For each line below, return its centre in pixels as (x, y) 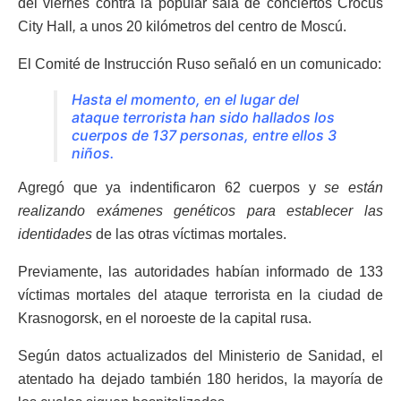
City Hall (45, 27)
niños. (93, 154)
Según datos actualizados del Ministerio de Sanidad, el (200, 356)
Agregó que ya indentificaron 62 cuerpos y (171, 188)
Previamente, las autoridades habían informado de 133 (200, 272)
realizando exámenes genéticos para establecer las (200, 211)
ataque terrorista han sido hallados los (203, 118)
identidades (55, 235)
